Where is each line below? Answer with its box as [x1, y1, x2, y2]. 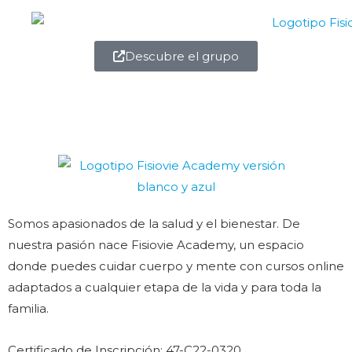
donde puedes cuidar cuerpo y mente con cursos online [8, 258, 344, 273]
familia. [8, 300, 49, 316]
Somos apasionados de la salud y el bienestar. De [8, 215, 300, 231]
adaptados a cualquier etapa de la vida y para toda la [8, 279, 321, 295]
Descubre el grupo [125, 48, 239, 64]
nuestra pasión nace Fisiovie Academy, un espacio [8, 236, 304, 252]
